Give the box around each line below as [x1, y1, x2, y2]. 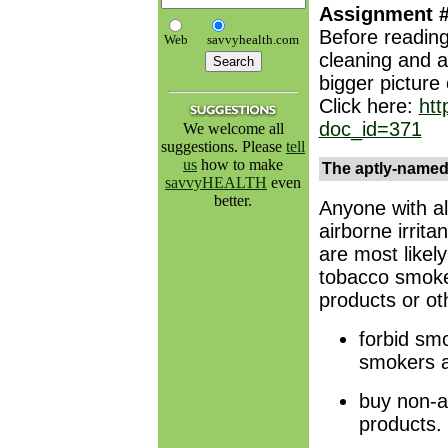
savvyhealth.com [206, 32, 299, 47]
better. [214, 192, 252, 209]
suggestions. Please [161, 138, 286, 155]
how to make [197, 156, 283, 173]
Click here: [318, 95, 419, 117]
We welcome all [182, 120, 284, 137]
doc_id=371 [318, 118, 422, 140]
